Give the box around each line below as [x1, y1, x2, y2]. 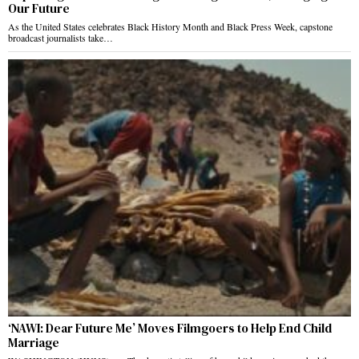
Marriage [8, 334, 62, 352]
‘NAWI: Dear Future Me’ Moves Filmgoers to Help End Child [8, 320, 332, 337]
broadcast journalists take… [8, 31, 113, 45]
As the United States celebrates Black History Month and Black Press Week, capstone [8, 20, 333, 34]
